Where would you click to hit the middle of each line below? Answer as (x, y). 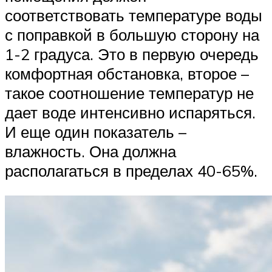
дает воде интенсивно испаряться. (130, 112)
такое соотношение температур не (129, 93)
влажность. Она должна (90, 151)
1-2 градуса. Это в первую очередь (132, 54)
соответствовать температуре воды (134, 15)
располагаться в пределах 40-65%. (131, 170)
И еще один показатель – (96, 131)
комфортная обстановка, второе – (127, 73)
